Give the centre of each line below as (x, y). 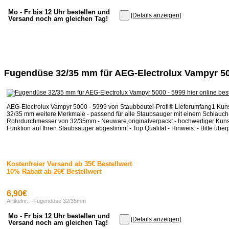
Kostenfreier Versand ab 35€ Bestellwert (69, 164)
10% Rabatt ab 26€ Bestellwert (54, 172)
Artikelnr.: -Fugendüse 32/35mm (46, 201)
